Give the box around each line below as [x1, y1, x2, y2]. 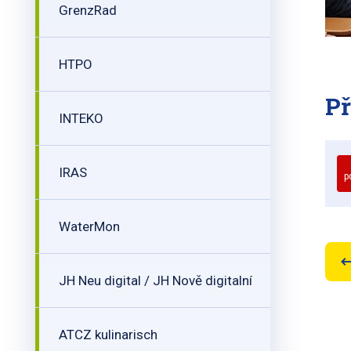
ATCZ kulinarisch [59, 327, 157, 342]
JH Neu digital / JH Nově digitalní [59, 273, 252, 288]
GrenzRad [59, 2, 117, 18]
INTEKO [59, 110, 103, 126]
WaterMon [59, 219, 120, 234]
